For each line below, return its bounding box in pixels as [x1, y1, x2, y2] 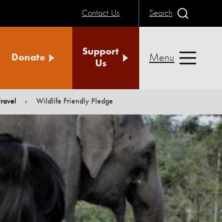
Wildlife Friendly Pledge [36, 98, 113, 106]
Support [82, 47, 119, 57]
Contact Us [82, 8, 119, 18]
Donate [11, 53, 45, 63]
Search [149, 8, 172, 18]
